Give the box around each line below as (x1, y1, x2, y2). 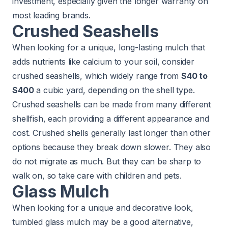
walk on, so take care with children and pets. (12, 170, 182, 181)
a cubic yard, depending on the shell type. (34, 84, 195, 95)
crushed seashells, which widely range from (12, 70, 182, 81)
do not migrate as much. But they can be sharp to (12, 156, 202, 166)
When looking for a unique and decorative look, (12, 202, 193, 213)
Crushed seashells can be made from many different (12, 99, 211, 109)
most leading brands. (12, 10, 91, 20)
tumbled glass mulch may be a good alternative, (12, 216, 193, 227)
